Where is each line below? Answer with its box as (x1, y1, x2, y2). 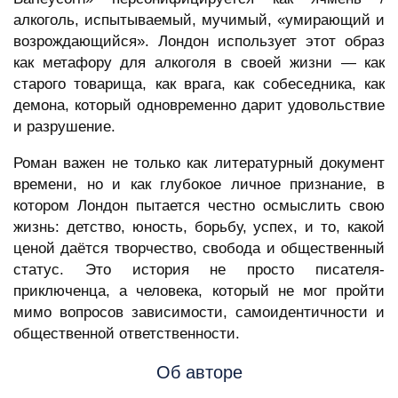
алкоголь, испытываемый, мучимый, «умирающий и (13, 12, 385, 29)
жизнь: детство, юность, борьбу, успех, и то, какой (13, 219, 385, 236)
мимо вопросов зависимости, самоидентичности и (13, 304, 385, 322)
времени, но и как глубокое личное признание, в (13, 176, 385, 194)
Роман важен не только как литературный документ (13, 155, 385, 172)
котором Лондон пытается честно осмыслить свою (13, 197, 385, 215)
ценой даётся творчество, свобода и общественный (13, 240, 385, 258)
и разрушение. (13, 118, 115, 136)
